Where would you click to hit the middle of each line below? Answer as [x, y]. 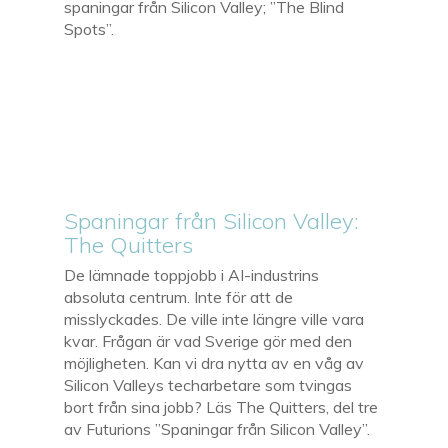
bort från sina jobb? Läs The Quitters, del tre [221, 406]
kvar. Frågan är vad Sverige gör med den [208, 340]
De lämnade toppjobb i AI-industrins [192, 274]
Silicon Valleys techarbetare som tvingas [208, 384]
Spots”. [89, 28]
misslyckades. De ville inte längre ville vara [214, 318]
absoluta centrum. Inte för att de [179, 296]
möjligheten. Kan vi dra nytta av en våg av [214, 362]
